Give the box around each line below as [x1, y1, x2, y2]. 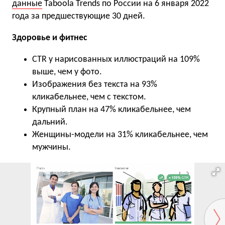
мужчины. [32, 142, 71, 152]
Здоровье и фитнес [12, 33, 87, 43]
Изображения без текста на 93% [32, 79, 157, 89]
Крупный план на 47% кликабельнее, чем [32, 104, 191, 115]
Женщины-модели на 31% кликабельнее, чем [32, 130, 208, 140]
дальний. [32, 117, 68, 127]
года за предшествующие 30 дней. [12, 11, 145, 21]
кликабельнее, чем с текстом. [32, 92, 146, 102]
